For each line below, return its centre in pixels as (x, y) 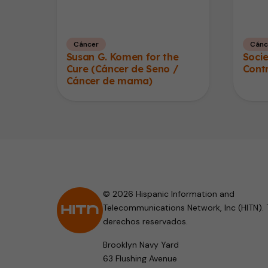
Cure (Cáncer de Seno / (122, 68)
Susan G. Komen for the (122, 57)
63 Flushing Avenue (140, 258)
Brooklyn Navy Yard (141, 244)
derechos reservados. (145, 221)
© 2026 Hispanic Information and (168, 194)
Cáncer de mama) (109, 80)
